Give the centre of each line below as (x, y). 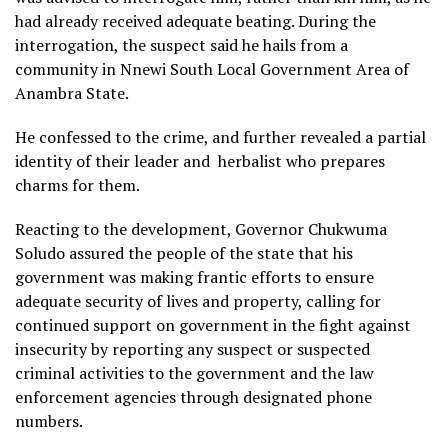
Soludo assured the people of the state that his (184, 253)
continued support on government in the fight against (213, 325)
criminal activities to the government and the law (194, 373)
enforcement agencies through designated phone (193, 397)
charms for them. (77, 185)
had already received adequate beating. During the (195, 21)
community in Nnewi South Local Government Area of (212, 69)
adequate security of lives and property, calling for (198, 301)
